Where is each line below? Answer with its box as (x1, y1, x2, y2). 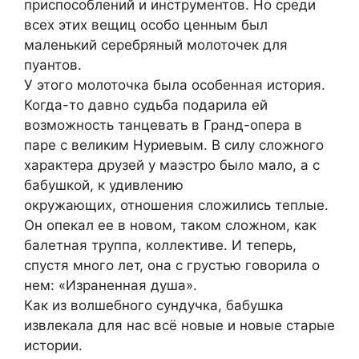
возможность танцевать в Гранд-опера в (24, 117, 302, 134)
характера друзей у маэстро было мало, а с (24, 157, 320, 174)
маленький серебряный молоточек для (24, 37, 288, 54)
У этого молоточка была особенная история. (24, 77, 325, 94)
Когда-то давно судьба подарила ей (24, 97, 268, 114)
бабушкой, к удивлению (24, 177, 184, 194)
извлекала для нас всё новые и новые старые (24, 317, 335, 334)
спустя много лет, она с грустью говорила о (24, 257, 320, 274)
